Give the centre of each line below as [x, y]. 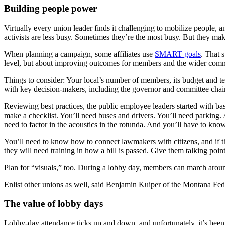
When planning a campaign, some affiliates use [79, 54]
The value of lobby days [53, 204]
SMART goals [178, 54]
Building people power [50, 8]
